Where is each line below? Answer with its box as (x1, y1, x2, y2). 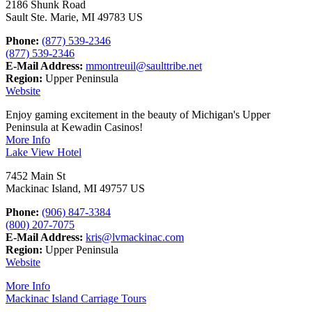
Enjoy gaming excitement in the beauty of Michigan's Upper (6, 108, 270, 120)
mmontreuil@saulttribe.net (86, 59, 202, 72)
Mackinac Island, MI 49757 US (6, 182, 145, 194)
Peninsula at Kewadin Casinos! (6, 120, 143, 133)
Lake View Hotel (6, 146, 81, 158)
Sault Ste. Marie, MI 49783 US (6, 10, 143, 23)
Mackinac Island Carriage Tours (6, 292, 146, 304)
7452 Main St (6, 169, 65, 182)
